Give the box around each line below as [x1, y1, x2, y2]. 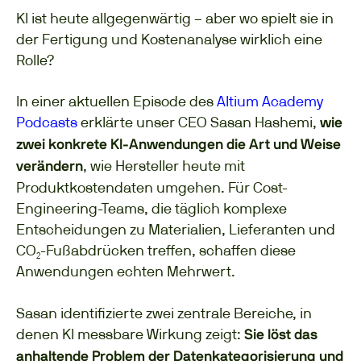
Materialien [148, 221, 222, 239]
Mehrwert [167, 263, 231, 280]
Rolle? [16, 52, 54, 69]
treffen [147, 242, 192, 259]
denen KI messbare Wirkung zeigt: [16, 325, 244, 342]
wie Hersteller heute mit [90, 157, 245, 175]
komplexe [223, 200, 287, 218]
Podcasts [16, 114, 77, 131]
